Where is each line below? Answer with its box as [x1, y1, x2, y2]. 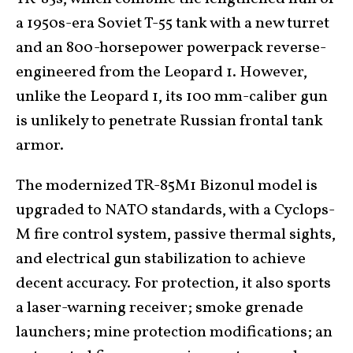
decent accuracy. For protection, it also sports [16, 273, 331, 295]
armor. [16, 135, 67, 158]
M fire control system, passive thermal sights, [16, 224, 336, 247]
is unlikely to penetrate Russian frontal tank [16, 110, 323, 133]
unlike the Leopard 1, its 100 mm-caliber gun [16, 86, 328, 109]
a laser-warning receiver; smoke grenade [16, 297, 303, 320]
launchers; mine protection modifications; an [16, 321, 333, 344]
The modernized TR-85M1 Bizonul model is [16, 175, 318, 198]
